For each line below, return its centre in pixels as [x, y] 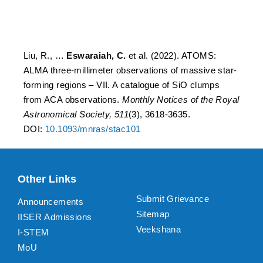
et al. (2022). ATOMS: [171, 55]
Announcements [51, 201]
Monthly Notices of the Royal [181, 100]
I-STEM [33, 232]
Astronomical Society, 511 [76, 114]
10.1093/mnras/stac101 [93, 129]
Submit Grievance [172, 198]
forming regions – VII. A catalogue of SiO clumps [122, 85]
